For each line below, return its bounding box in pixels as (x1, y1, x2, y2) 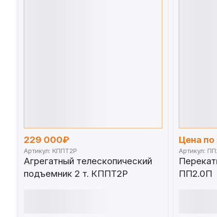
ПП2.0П (178, 168, 212, 180)
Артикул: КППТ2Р (23, 147, 77, 155)
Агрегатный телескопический (23, 155, 152, 167)
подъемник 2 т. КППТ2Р (23, 168, 128, 180)
